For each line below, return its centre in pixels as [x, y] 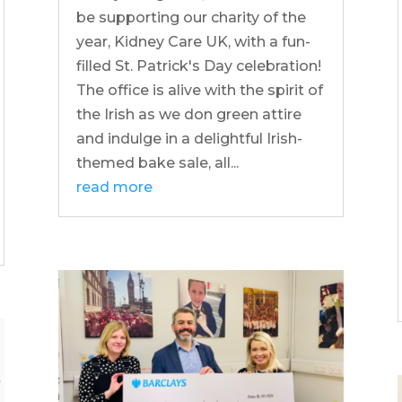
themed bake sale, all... [157, 162]
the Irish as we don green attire [188, 114]
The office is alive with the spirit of [199, 90]
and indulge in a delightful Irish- [189, 138]
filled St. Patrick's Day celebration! [198, 66]
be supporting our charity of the [191, 17]
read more [114, 187]
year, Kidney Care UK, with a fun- [193, 41]
